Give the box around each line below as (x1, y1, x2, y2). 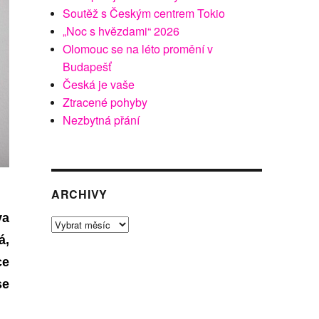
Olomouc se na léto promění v (63, 41, 214, 57)
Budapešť (63, 58, 112, 75)
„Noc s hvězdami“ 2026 (63, 23, 180, 39)
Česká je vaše (63, 76, 135, 93)
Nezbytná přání (63, 112, 140, 128)
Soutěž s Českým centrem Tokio (63, 5, 226, 21)
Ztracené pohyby (63, 94, 148, 110)
